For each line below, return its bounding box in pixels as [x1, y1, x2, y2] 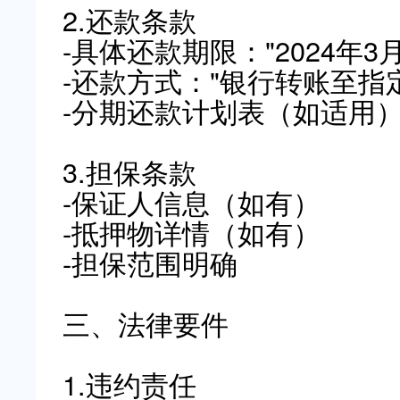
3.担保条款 [62, 152, 196, 191]
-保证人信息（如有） [62, 182, 321, 221]
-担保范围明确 [62, 243, 237, 282]
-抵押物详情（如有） [62, 212, 321, 252]
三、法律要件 [62, 304, 229, 343]
